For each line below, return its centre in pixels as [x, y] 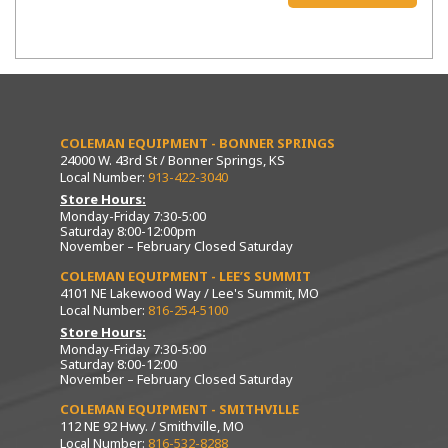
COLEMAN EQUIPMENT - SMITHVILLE [179, 409]
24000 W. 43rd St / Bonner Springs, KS [172, 160]
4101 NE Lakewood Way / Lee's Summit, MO [189, 293]
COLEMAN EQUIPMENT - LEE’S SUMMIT [185, 276]
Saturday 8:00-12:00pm [128, 231]
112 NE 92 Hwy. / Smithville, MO [152, 426]
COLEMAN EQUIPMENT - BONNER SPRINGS [197, 143]
